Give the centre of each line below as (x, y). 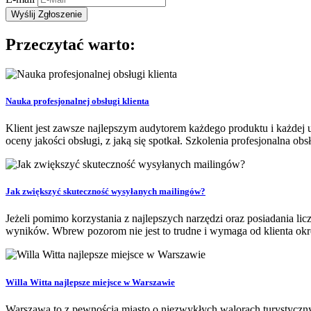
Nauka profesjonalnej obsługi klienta (77, 101)
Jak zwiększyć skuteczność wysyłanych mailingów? (106, 192)
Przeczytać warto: (70, 44)
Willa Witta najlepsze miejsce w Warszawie (90, 282)
